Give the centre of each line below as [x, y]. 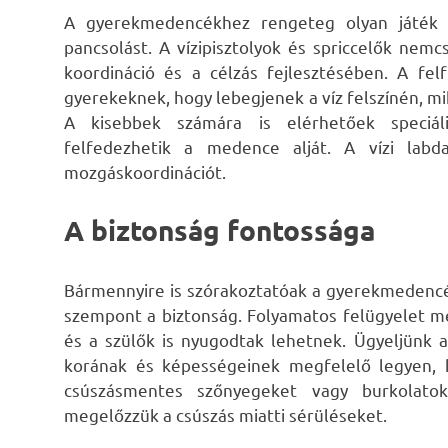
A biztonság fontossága [219, 230]
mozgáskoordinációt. [145, 171]
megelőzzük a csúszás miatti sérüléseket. [225, 414]
